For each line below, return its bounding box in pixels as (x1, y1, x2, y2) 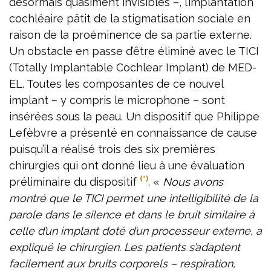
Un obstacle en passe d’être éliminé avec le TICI (9, 44, 259, 57)
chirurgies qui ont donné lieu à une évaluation (9, 158, 244, 172)
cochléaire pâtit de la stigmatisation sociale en (9, 11, 250, 25)
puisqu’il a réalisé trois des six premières (9, 142, 215, 155)
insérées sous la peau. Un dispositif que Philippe (9, 109, 260, 123)
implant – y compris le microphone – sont (9, 93, 225, 106)
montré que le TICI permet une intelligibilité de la (9, 191, 258, 204)
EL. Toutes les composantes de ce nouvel (9, 77, 223, 90)
